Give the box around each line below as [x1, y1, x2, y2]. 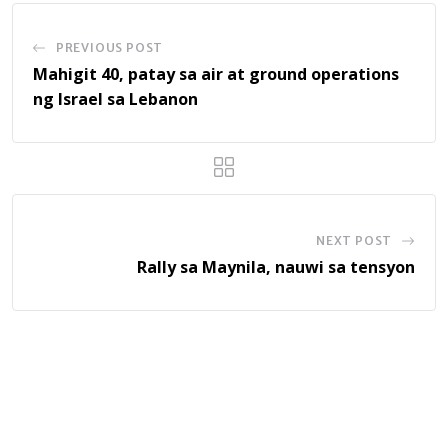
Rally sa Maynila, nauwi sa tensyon [137, 255, 415, 278]
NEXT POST [315, 232, 393, 248]
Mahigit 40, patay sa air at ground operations [33, 62, 399, 85]
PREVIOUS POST [55, 39, 164, 55]
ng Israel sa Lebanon [33, 87, 198, 110]
